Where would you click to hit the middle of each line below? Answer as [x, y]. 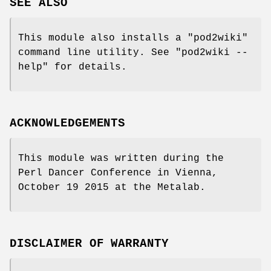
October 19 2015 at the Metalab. [112, 187]
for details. [88, 67]
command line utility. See [97, 53]
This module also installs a [103, 38]
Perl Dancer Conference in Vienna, [118, 173]
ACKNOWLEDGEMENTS [68, 123]
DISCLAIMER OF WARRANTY [90, 243]
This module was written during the [121, 158]
